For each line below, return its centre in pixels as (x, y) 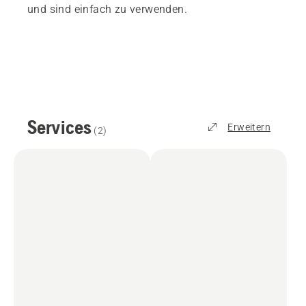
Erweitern (249, 127)
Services (59, 127)
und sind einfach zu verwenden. (107, 10)
